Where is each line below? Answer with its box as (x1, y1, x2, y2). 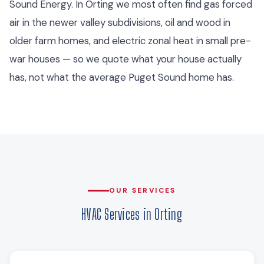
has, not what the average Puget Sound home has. (9, 70, 234, 84)
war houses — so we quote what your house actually (9, 52, 242, 65)
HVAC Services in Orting (81, 205, 183, 223)
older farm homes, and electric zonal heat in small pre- (9, 34, 251, 47)
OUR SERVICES (109, 185, 176, 195)
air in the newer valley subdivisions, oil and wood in (9, 15, 230, 29)
